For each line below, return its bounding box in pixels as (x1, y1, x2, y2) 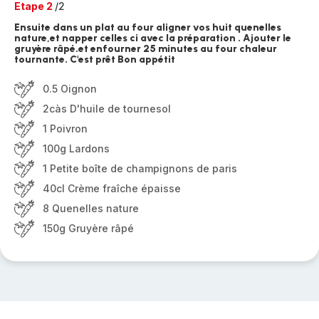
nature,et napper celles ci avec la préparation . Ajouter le (14, 32, 291, 44)
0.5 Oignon (43, 83, 97, 95)
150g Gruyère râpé (43, 222, 134, 234)
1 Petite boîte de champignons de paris (43, 162, 237, 174)
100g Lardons (43, 142, 110, 155)
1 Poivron (43, 122, 88, 135)
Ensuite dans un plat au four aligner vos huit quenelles (14, 21, 281, 33)
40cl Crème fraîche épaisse (43, 182, 181, 194)
